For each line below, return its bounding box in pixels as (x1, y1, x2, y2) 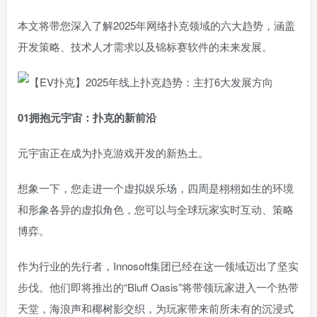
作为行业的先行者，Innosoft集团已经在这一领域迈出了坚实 (18, 258, 299, 273)
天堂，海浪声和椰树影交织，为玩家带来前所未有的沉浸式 (18, 301, 294, 316)
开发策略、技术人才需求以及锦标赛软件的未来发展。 (18, 39, 272, 54)
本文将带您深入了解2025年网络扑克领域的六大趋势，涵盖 (18, 18, 295, 33)
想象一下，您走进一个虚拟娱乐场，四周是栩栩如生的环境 (18, 180, 294, 195)
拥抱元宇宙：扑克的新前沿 (29, 110, 173, 125)
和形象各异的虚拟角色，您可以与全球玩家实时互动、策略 (18, 202, 294, 217)
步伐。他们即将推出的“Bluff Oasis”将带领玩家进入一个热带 (18, 279, 299, 294)
